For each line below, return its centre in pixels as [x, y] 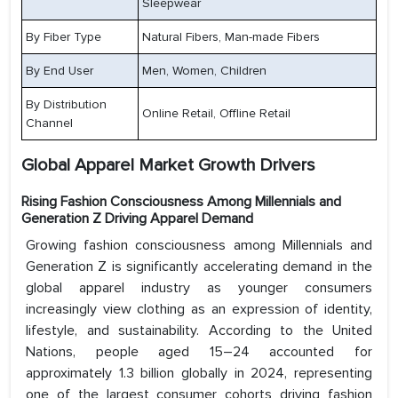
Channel [49, 123]
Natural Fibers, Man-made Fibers [231, 37]
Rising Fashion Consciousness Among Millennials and [181, 202]
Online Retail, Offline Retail [216, 114]
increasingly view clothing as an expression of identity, [199, 310]
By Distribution [66, 105]
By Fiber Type [64, 37]
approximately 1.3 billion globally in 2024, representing [199, 374]
